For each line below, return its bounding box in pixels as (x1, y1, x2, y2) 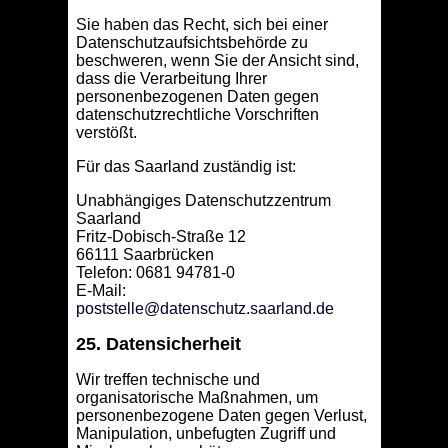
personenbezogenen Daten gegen (75, 88, 319, 106)
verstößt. (75, 124, 137, 142)
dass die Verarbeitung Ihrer (75, 70, 267, 88)
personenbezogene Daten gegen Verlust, (75, 407, 367, 425)
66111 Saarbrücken (75, 246, 214, 264)
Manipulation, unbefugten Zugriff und (75, 425, 336, 443)
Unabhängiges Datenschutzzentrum (75, 192, 331, 210)
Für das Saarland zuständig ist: (75, 158, 296, 176)
